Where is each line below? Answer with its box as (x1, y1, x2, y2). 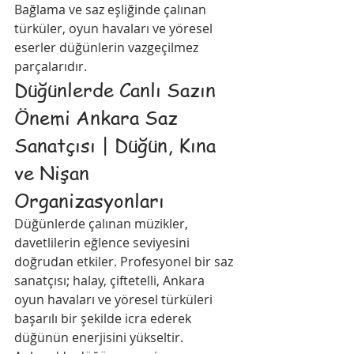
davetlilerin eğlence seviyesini (14, 234, 193, 251)
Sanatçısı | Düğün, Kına (14, 132, 221, 158)
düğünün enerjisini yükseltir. (14, 329, 186, 346)
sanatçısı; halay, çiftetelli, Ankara (14, 272, 208, 289)
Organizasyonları (14, 187, 164, 213)
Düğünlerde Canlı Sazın (14, 77, 221, 103)
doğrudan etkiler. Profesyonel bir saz (14, 253, 236, 270)
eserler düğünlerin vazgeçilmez (14, 39, 201, 56)
